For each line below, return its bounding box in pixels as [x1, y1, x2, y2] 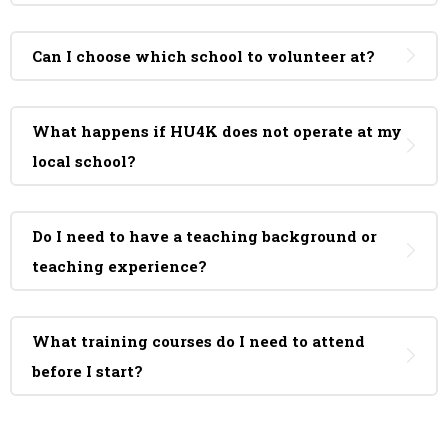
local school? [32, 151, 136, 171]
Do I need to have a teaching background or [32, 226, 377, 246]
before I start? [32, 361, 143, 381]
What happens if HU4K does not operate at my [32, 121, 402, 141]
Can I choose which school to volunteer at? [32, 46, 375, 66]
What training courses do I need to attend [32, 331, 365, 351]
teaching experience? [32, 256, 207, 276]
